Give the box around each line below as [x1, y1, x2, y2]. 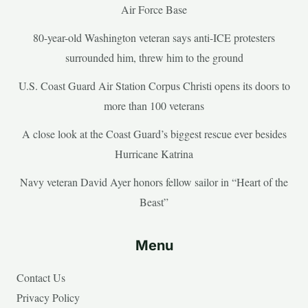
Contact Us [16, 270, 65, 285]
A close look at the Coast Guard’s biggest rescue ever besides [21, 126, 287, 142]
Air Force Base [121, 2, 187, 17]
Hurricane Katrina [115, 146, 193, 162]
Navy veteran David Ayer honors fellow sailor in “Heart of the [20, 175, 288, 190]
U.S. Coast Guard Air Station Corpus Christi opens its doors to [18, 78, 290, 93]
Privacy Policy [16, 290, 80, 305]
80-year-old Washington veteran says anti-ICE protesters [33, 30, 275, 45]
